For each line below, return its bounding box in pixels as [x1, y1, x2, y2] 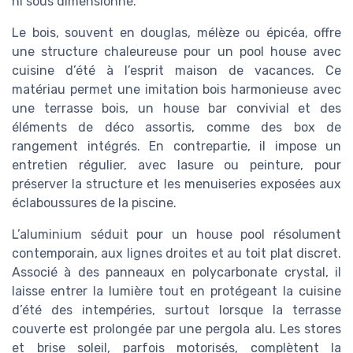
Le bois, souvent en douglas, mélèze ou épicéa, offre [12, 25, 341, 41]
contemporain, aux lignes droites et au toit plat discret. [12, 246, 341, 262]
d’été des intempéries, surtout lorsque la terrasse [12, 303, 341, 318]
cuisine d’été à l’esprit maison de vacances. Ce [12, 63, 341, 79]
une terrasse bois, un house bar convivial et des [12, 101, 341, 117]
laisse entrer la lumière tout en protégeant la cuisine [12, 284, 341, 299]
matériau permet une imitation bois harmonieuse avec [12, 82, 341, 98]
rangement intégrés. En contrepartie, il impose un [12, 139, 341, 154]
